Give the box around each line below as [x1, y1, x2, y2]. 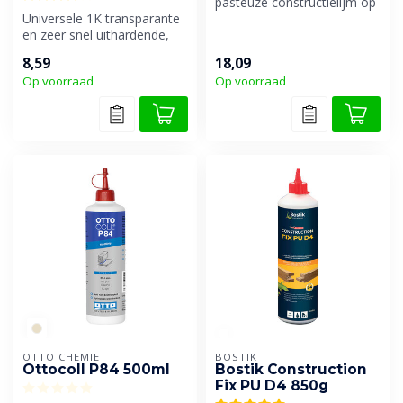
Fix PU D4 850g [215, 376, 328, 394]
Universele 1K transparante [22, 10, 180, 28]
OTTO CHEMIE [22, 349, 100, 363]
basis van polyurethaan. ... [215, 10, 363, 28]
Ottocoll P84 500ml [22, 360, 170, 378]
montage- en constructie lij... [22, 42, 187, 60]
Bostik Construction [215, 360, 367, 378]
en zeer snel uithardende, [22, 26, 169, 44]
